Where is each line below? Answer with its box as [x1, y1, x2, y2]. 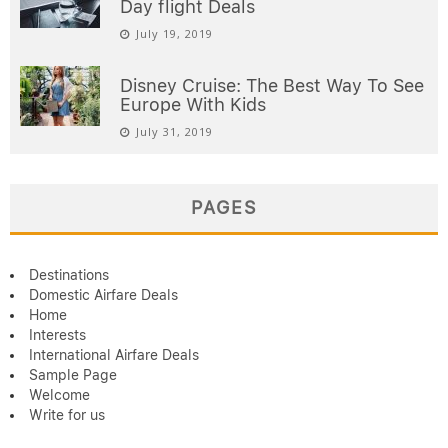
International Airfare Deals [29, 347, 199, 364]
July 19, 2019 [136, 26, 213, 42]
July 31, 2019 [136, 124, 213, 140]
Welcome [29, 387, 90, 404]
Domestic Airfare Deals [29, 287, 178, 304]
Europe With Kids [120, 94, 266, 116]
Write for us [29, 407, 105, 424]
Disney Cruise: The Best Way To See [120, 75, 424, 97]
